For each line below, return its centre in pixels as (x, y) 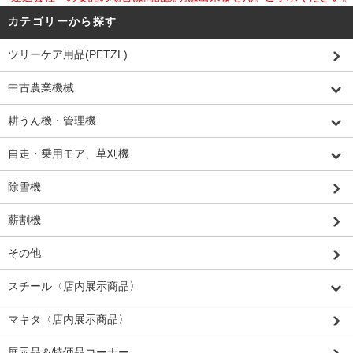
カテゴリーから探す (63, 22)
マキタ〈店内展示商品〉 (69, 320)
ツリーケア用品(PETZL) (68, 55)
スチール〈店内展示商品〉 (74, 286)
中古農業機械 (41, 88)
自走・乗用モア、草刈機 (69, 154)
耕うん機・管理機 (52, 121)
